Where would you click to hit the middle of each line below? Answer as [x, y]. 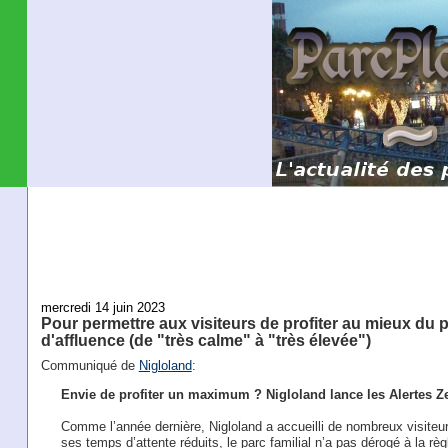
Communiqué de [89, 366]
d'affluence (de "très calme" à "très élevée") [205, 339]
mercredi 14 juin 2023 [102, 307]
